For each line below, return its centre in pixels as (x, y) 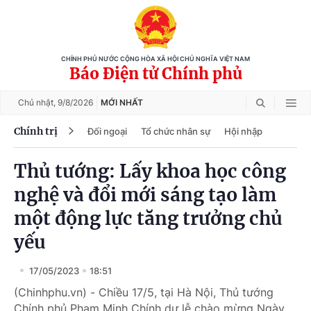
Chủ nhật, (38, 102)
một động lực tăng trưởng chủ (148, 218)
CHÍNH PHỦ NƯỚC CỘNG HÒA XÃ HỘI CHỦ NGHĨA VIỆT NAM (155, 59)
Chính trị (36, 131)
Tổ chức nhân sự (176, 131)
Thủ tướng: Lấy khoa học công (150, 171)
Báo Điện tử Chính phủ (155, 74)
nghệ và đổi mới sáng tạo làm (145, 195)
